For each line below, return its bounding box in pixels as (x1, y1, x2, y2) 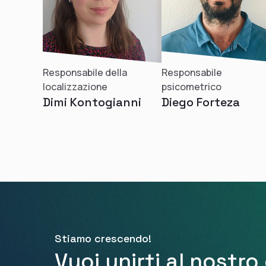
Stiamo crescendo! (55, 232, 151, 245)
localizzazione (43, 80, 107, 93)
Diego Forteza (161, 94, 240, 110)
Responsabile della (43, 66, 127, 79)
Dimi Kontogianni (43, 94, 141, 110)
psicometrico (161, 80, 221, 93)
